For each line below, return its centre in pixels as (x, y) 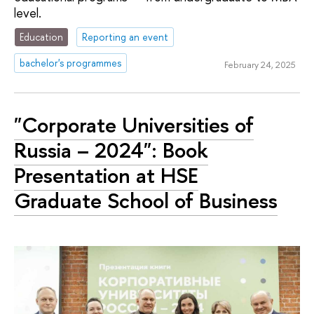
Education (42, 37)
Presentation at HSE (106, 176)
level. (28, 13)
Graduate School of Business (146, 201)
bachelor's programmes (71, 62)
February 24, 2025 (260, 65)
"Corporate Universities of (134, 125)
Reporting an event (125, 37)
